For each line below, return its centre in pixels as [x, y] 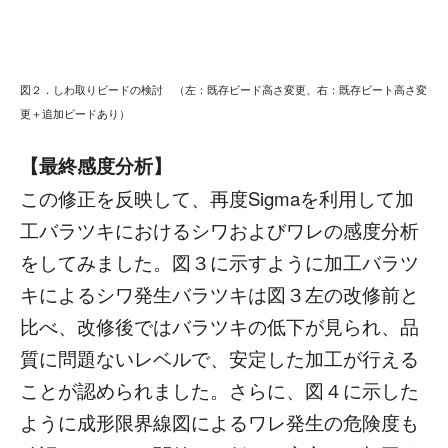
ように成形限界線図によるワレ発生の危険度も [219, 422]
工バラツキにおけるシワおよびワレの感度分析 [219, 230]
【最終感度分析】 [96, 166]
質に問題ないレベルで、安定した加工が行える [219, 358]
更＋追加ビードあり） [75, 114]
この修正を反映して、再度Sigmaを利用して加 [217, 198]
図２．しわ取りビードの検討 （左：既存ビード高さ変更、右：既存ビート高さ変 [223, 90]
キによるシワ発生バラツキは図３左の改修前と [219, 294]
